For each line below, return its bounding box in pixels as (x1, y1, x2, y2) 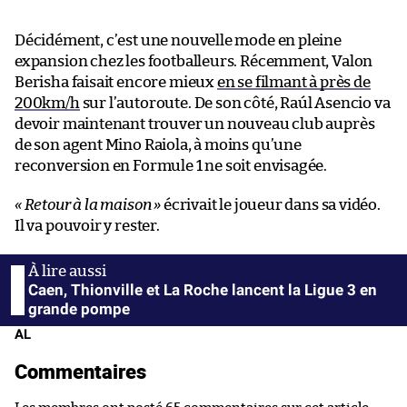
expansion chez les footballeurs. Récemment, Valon (15, 53, 373, 69)
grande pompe (28, 299, 130, 318)
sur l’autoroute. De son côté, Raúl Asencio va (79, 94, 391, 111)
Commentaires (15, 356, 146, 385)
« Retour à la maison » (15, 196, 162, 213)
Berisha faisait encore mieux (15, 74, 217, 90)
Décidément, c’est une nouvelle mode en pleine (15, 32, 342, 48)
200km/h (15, 94, 80, 111)
